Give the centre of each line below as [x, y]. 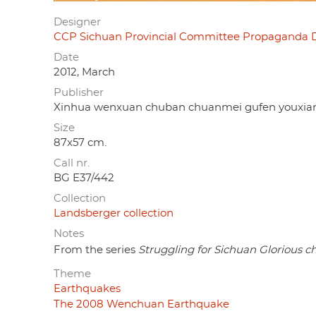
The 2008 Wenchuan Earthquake [141, 304]
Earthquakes [87, 288]
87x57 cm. [80, 142]
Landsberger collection [114, 213]
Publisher [79, 92]
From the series [96, 250]
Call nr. [72, 163]
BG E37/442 [84, 178]
